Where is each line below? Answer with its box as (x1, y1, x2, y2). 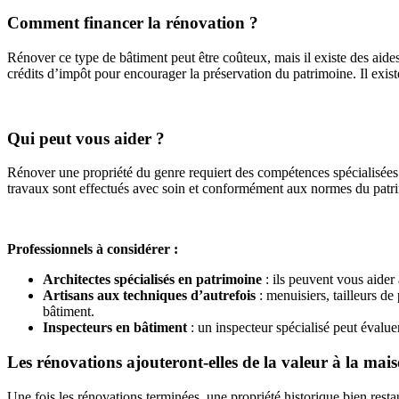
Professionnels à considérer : (7, 241, 178, 257)
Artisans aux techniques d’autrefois (43, 288, 256, 304)
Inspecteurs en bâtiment (43, 320, 187, 336)
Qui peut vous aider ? (7, 128, 165, 148)
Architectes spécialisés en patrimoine (43, 272, 262, 288)
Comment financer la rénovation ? (7, 13, 258, 33)
